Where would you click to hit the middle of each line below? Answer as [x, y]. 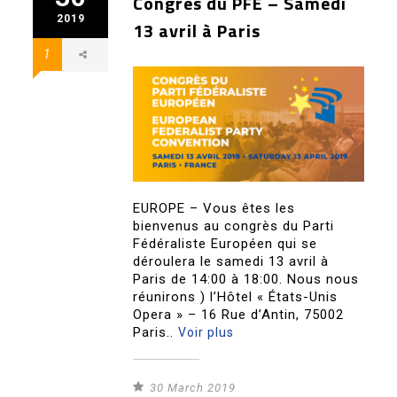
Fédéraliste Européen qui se [226, 244]
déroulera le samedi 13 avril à [231, 262]
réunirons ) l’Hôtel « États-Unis [236, 297]
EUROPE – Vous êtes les [214, 209]
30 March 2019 [193, 388]
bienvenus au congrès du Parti [234, 226]
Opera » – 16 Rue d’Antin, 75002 [239, 315]
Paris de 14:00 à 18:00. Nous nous [246, 280]
